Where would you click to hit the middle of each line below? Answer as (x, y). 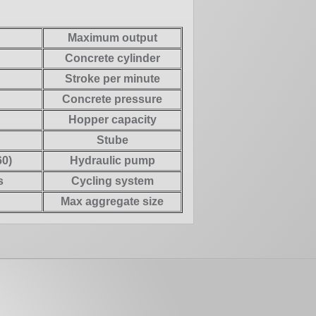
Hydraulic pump (112, 160)
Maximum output (112, 37)
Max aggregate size (112, 201)
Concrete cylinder (112, 58)
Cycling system (112, 181)
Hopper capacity (112, 119)
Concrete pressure (112, 99)
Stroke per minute (112, 78)
